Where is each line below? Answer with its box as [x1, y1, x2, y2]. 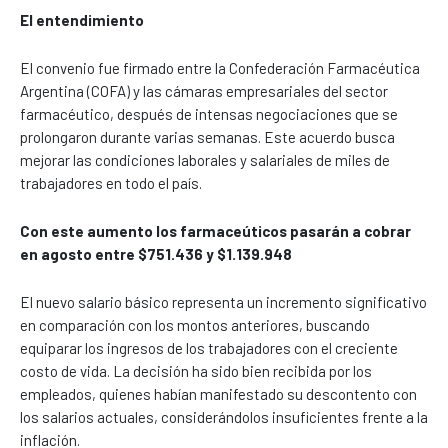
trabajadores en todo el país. [20, 173, 202, 192]
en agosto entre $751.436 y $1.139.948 [20, 244, 292, 263]
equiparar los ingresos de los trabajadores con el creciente [20, 338, 398, 357]
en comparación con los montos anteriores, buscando [20, 315, 370, 334]
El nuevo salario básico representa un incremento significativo [20, 292, 427, 311]
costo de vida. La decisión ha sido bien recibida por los [20, 361, 372, 380]
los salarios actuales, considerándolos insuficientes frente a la [20, 407, 428, 426]
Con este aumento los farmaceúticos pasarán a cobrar [20, 221, 411, 240]
